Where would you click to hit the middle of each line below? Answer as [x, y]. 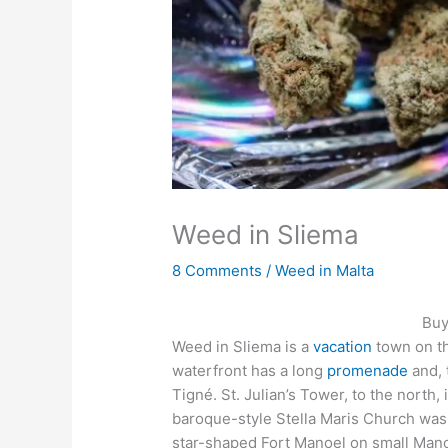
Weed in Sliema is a [243, 347]
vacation [343, 347]
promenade [368, 371]
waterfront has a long [250, 371]
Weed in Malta [325, 271]
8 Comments [217, 271]
